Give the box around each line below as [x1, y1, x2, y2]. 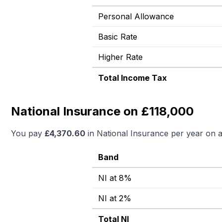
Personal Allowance [98, 11, 174, 21]
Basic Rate [98, 32, 137, 42]
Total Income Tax [98, 73, 167, 83]
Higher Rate [98, 52, 143, 62]
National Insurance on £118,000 [11, 104, 194, 118]
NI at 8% [98, 173, 132, 183]
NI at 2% [98, 193, 131, 203]
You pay [11, 128, 45, 138]
